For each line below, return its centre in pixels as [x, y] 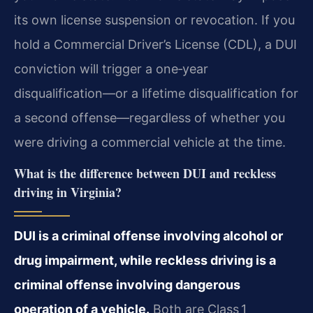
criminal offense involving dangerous [127, 285]
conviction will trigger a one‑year [111, 68]
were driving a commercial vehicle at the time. [150, 142]
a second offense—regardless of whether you [150, 117]
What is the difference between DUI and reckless [145, 174]
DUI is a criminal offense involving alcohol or [148, 236]
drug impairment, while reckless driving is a [145, 261]
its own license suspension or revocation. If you [154, 20]
